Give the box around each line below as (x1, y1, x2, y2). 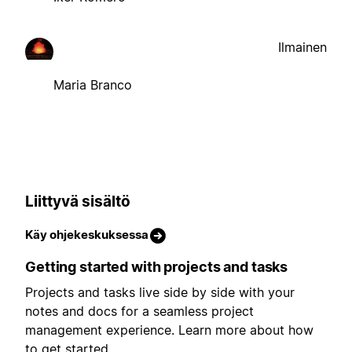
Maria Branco (53, 76, 132, 93)
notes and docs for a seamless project (25, 303, 254, 320)
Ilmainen (278, 38, 327, 55)
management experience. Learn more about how (25, 322, 313, 339)
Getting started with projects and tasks (25, 258, 288, 276)
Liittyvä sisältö (25, 192, 130, 211)
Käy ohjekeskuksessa (25, 227, 148, 243)
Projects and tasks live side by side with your (25, 284, 295, 301)
